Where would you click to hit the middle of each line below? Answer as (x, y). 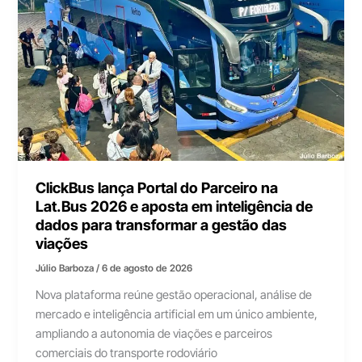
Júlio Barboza (66, 268)
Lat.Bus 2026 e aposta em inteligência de (175, 206)
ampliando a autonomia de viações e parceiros (154, 333)
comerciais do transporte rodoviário (127, 353)
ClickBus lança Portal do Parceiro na (157, 188)
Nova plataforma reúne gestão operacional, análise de (174, 295)
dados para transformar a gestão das (162, 225)
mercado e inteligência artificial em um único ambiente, (177, 314)
